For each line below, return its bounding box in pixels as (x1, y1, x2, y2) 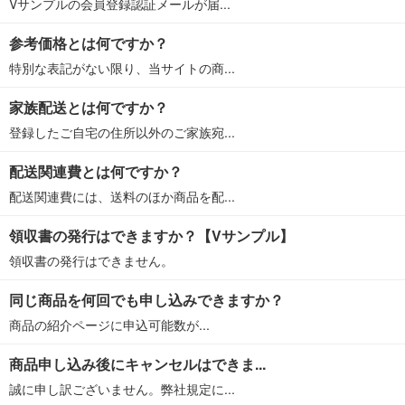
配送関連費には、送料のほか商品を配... (9, 187, 235, 205)
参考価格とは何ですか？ (9, 33, 168, 53)
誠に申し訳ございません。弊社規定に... (9, 380, 235, 398)
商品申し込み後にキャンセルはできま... (9, 353, 266, 374)
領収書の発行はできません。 (9, 251, 174, 269)
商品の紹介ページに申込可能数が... (9, 316, 210, 334)
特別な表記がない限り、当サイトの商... (9, 59, 235, 77)
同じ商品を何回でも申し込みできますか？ (9, 289, 284, 310)
